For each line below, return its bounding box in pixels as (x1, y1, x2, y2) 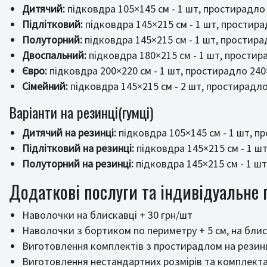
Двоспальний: (22, 48, 86, 62)
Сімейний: (22, 79, 68, 93)
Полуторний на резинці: (22, 157, 133, 170)
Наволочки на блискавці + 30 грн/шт (22, 208, 193, 222)
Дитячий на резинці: (22, 126, 116, 139)
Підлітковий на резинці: (22, 141, 134, 155)
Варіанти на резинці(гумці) (9, 101, 153, 123)
